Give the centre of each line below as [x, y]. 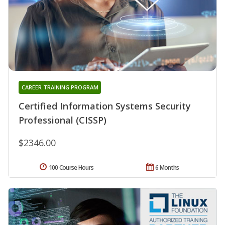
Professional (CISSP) [63, 120]
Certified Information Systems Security [105, 106]
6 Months [167, 167]
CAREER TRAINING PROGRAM [60, 87]
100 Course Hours [71, 167]
